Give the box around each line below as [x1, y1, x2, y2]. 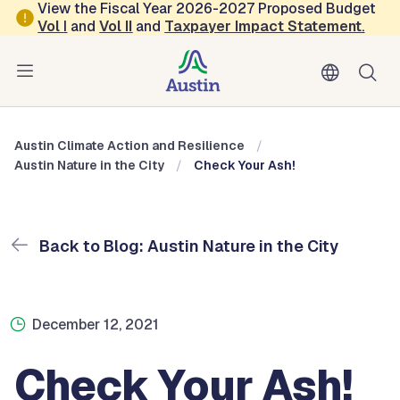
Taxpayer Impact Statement [164, 17, 362, 36]
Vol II [99, 17, 133, 36]
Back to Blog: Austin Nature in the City [36, 236, 338, 256]
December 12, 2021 [32, 315, 159, 334]
